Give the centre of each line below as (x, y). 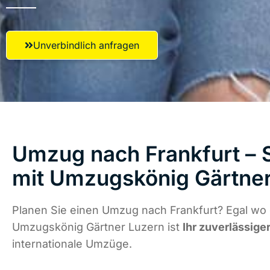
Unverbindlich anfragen (86, 45)
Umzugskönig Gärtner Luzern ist (97, 227)
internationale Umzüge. (72, 244)
